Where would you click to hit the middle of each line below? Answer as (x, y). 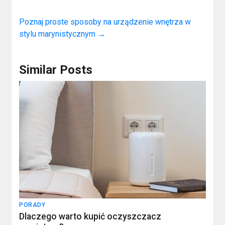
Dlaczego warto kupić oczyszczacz (90, 217)
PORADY (32, 205)
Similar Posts (56, 70)
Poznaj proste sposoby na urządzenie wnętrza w (105, 22)
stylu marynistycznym (59, 34)
